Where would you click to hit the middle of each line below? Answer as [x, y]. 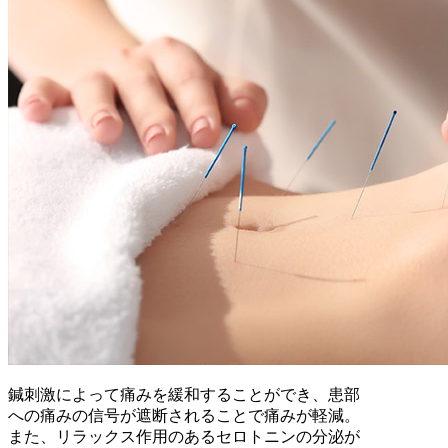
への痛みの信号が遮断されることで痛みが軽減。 [184, 416]
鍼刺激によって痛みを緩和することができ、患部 [184, 395]
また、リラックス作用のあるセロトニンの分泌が [184, 437]
